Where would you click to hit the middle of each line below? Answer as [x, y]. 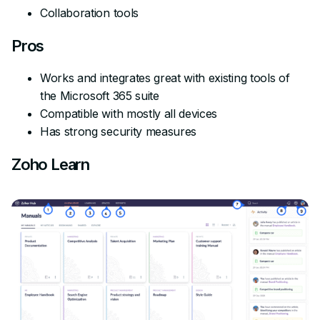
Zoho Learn [50, 164]
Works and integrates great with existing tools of [165, 77]
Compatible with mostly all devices [129, 113]
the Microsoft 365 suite [100, 95]
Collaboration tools [89, 12]
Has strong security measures [119, 131]
